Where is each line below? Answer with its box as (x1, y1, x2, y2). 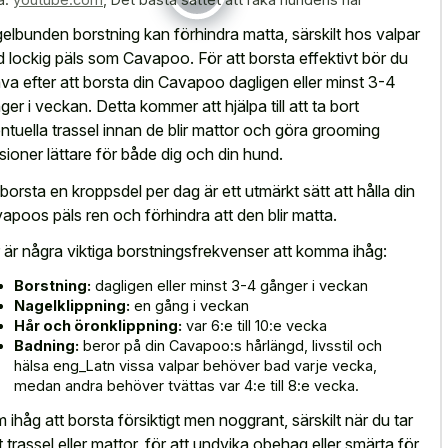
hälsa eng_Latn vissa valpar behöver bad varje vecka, (14, 356, 377, 374)
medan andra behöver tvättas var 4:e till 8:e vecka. (14, 376, 359, 394)
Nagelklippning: (14, 296, 130, 314)
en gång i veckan (130, 296, 249, 314)
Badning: (14, 336, 79, 354)
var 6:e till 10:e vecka (182, 316, 327, 334)
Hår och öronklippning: (14, 316, 182, 334)
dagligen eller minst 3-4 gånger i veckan (91, 276, 368, 294)
